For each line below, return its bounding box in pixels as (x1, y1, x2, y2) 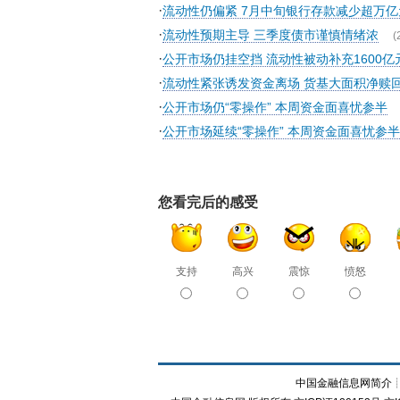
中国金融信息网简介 (295, 377, 392, 389)
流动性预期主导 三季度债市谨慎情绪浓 (162, 28, 379, 42)
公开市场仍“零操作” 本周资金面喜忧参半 (162, 100, 387, 114)
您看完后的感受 (158, 195, 258, 210)
